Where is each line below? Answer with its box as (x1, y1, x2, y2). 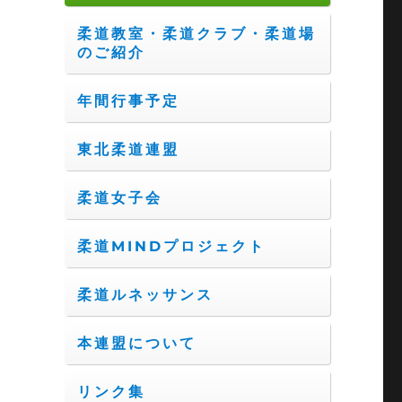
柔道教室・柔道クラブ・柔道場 (76, 25, 316, 43)
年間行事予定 (76, 92, 179, 110)
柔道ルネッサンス (76, 286, 214, 304)
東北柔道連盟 (76, 141, 179, 159)
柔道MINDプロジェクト (76, 238, 266, 256)
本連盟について (76, 335, 197, 353)
